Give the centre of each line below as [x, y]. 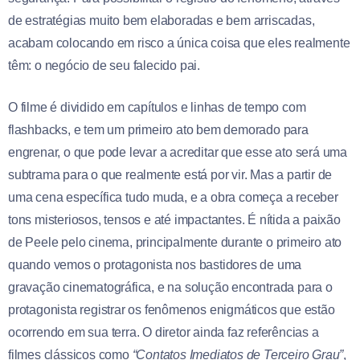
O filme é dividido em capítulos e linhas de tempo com [157, 108]
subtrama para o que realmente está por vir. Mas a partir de [170, 175]
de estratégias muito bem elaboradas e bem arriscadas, [162, 21]
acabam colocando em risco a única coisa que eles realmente [179, 43]
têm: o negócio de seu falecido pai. [104, 66]
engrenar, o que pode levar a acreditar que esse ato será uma [178, 153]
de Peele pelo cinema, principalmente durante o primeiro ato [175, 243]
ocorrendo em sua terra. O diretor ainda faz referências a [164, 333]
